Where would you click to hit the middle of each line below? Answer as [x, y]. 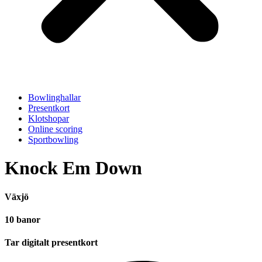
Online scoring [55, 129]
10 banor [23, 220]
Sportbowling [53, 139]
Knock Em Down [73, 168]
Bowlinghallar [54, 97]
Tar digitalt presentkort [51, 243]
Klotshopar [49, 118]
